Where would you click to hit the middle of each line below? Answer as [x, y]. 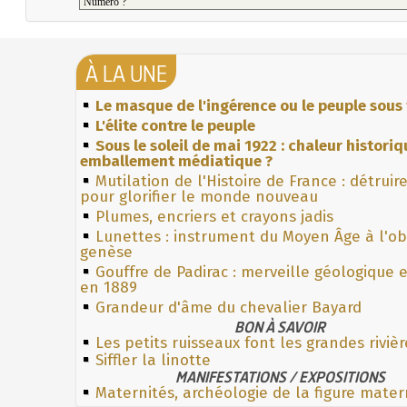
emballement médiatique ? [176, 161]
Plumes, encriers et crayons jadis [214, 216]
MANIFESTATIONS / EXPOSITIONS [280, 377]
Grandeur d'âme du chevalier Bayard [228, 307]
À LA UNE [126, 73]
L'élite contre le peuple [175, 125]
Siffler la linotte [153, 360]
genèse [106, 252]
